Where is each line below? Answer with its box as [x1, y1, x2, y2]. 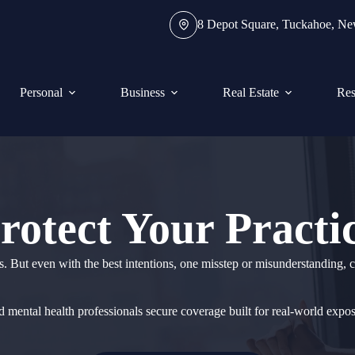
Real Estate [223, 86, 279, 99]
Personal [20, 86, 63, 99]
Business [120, 86, 165, 99]
